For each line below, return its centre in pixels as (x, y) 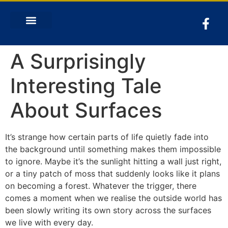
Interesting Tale (86, 86)
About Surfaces (86, 110)
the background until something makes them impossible (113, 149)
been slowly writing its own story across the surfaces (108, 210)
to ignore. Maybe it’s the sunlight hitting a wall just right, (113, 161)
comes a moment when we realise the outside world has (113, 198)
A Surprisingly (78, 61)
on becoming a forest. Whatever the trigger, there (101, 186)
